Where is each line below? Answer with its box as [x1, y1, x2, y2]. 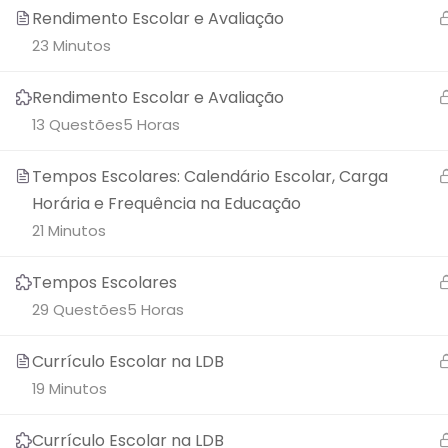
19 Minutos [32, 378, 107, 399]
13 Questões [32, 114, 123, 135]
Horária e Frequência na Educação [32, 192, 301, 215]
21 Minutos [32, 220, 106, 241]
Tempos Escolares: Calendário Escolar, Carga [32, 165, 388, 188]
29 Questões [32, 299, 127, 320]
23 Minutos [32, 35, 111, 56]
